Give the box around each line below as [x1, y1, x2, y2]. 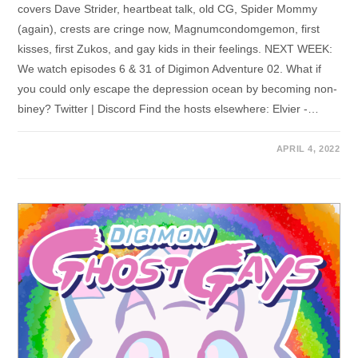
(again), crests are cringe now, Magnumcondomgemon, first [18, 22, 320, 36]
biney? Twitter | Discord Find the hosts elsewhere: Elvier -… [18, 102, 320, 116]
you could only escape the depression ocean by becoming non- [18, 82, 338, 96]
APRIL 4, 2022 [276, 144, 340, 154]
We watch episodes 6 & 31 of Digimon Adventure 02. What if [18, 62, 322, 76]
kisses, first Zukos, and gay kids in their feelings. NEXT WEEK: [18, 42, 333, 56]
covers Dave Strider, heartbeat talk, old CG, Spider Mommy [18, 2, 318, 16]
